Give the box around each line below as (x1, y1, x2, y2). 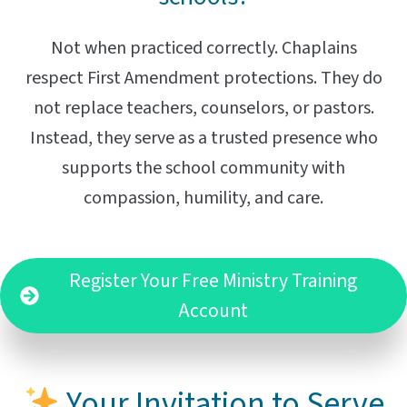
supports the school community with (62, 155, 345, 182)
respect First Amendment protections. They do (25, 65, 382, 92)
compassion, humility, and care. (84, 185, 323, 212)
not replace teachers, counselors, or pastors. (33, 95, 374, 122)
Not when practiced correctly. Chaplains (50, 35, 357, 62)
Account (178, 296, 249, 325)
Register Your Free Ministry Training (69, 266, 358, 295)
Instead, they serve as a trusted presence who (29, 125, 378, 152)
